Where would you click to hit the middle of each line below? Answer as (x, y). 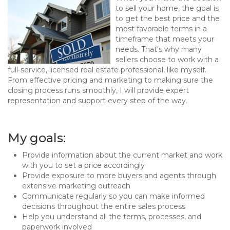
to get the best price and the (168, 18)
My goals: (37, 138)
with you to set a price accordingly (83, 165)
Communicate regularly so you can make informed (113, 196)
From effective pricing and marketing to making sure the (110, 80)
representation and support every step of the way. (98, 101)
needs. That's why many (159, 49)
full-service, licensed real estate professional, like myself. (107, 70)
